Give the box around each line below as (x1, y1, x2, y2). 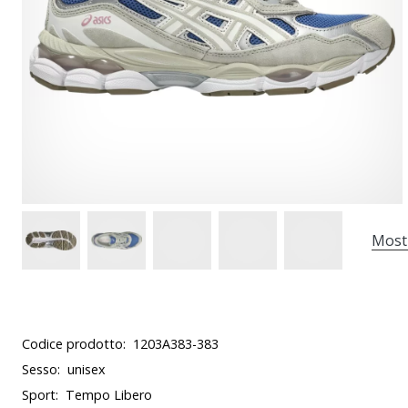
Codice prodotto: (22, 335, 126, 352)
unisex (67, 361, 106, 378)
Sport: (22, 386, 58, 403)
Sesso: (22, 361, 60, 378)
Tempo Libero (66, 386, 152, 403)
